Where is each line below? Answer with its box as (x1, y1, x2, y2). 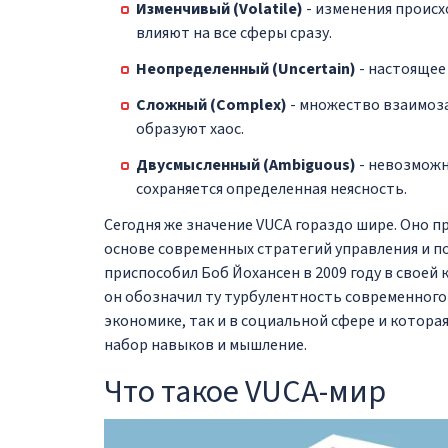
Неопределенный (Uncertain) (136, 57, 356, 80)
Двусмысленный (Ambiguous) (136, 153, 356, 176)
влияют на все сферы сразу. (136, 21, 332, 44)
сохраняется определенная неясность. (136, 177, 407, 200)
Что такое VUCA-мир (104, 368, 386, 415)
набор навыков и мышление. (104, 333, 307, 356)
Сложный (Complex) (136, 93, 287, 116)
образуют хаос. (136, 117, 244, 140)
